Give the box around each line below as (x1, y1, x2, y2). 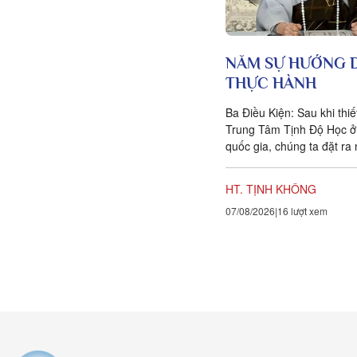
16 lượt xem (277, 203, 328, 218)
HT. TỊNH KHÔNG (226, 180, 316, 197)
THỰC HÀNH (226, 73, 316, 92)
